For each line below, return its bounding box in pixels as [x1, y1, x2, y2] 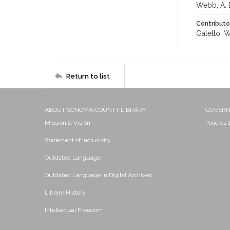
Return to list [66, 72, 110, 80]
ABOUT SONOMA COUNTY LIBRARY [45, 106, 146, 113]
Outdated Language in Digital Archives [45, 171, 152, 179]
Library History [45, 189, 86, 196]
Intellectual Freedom [45, 206, 103, 214]
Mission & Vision [45, 119, 90, 126]
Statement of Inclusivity [45, 137, 111, 144]
